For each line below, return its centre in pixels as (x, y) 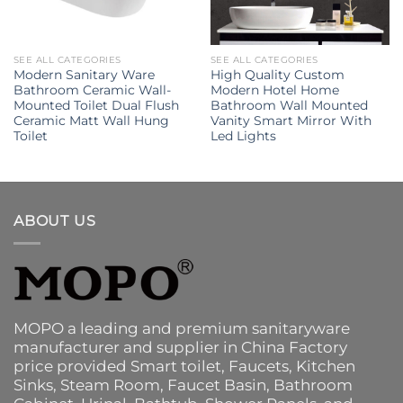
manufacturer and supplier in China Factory (180, 347)
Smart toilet (176, 366)
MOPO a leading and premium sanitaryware (182, 328)
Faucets (259, 366)
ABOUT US (55, 221)
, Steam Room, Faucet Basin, (163, 385)
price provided (72, 366)
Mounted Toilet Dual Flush (96, 106)
